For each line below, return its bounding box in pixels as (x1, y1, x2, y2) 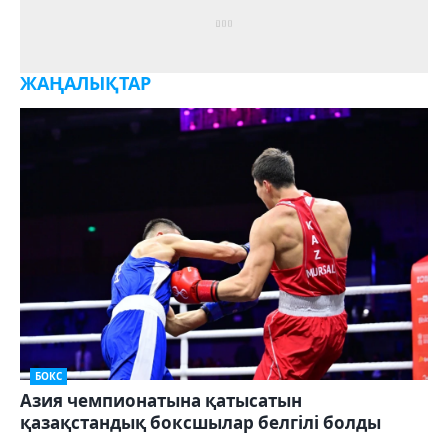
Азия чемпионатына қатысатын (20, 389, 302, 413)
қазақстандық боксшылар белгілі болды (20, 411, 381, 435)
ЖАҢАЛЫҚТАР (20, 71, 151, 95)
